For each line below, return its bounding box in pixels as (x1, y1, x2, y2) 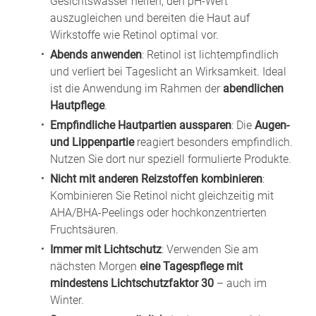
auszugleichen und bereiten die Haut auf (50, 11, 250, 25)
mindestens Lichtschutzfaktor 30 (50, 276, 214, 290)
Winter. (50, 293, 84, 307)
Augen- (255, 118, 289, 132)
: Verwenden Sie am (162, 242, 258, 256)
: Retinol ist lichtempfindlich (142, 47, 279, 61)
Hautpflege (50, 98, 104, 112)
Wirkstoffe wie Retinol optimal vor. (50, 28, 219, 42)
